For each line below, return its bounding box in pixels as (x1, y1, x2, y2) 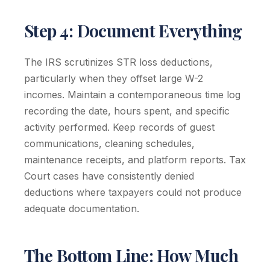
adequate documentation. (24, 202, 139, 215)
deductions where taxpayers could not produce (24, 186, 242, 198)
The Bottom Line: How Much (24, 244, 239, 266)
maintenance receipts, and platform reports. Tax (24, 154, 246, 166)
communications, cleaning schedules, (24, 137, 195, 149)
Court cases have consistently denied (24, 170, 194, 182)
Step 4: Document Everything (24, 19, 242, 42)
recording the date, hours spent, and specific (24, 105, 230, 117)
